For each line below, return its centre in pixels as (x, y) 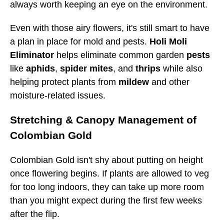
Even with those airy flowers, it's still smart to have (110, 28)
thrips (148, 68)
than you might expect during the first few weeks (106, 200)
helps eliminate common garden (120, 55)
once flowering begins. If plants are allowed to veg (109, 173)
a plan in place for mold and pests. (80, 41)
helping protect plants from (64, 82)
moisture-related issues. (58, 95)
